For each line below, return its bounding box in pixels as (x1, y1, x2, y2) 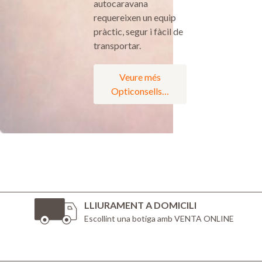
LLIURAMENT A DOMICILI (84, 199, 196, 211)
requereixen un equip (94, 12, 176, 23)
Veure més (119, 71, 161, 83)
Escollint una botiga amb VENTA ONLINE (84, 213, 234, 224)
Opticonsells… (111, 85, 169, 97)
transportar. (94, 40, 141, 51)
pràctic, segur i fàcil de (94, 26, 183, 37)
